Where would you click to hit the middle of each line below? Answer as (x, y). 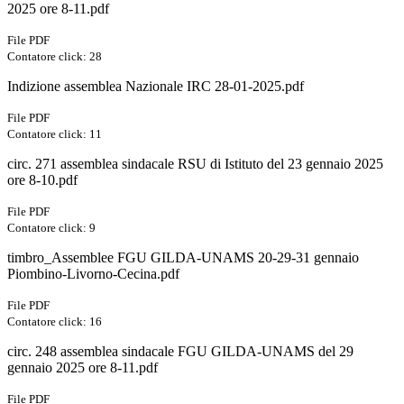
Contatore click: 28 (55, 57)
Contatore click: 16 (55, 322)
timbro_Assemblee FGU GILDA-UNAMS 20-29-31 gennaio (183, 258)
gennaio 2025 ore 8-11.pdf (83, 368)
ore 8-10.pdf (42, 180)
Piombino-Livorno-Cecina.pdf (93, 274)
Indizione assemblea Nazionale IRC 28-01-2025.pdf (156, 87)
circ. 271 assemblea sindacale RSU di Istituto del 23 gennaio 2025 (195, 164)
